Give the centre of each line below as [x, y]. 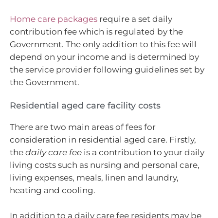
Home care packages [54, 19]
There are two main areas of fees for [83, 127]
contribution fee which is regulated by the [96, 31]
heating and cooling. [53, 191]
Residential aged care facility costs [85, 106]
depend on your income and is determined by [104, 57]
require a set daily [135, 19]
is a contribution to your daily [143, 153]
